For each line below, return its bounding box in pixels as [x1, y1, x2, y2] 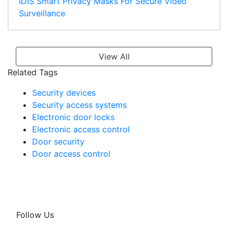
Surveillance [19, 8, 65, 19]
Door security [32, 136, 84, 147]
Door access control [32, 149, 110, 159]
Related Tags [8, 67, 58, 78]
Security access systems [32, 100, 127, 110]
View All [98, 51, 130, 62]
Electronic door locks [32, 112, 115, 123]
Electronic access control [32, 124, 130, 135]
